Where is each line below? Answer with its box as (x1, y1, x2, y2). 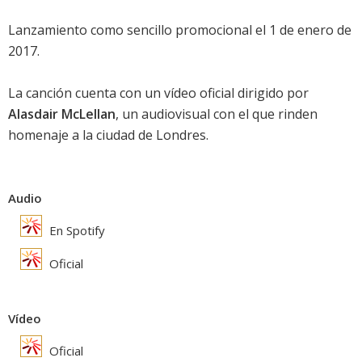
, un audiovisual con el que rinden (116, 105, 318, 124)
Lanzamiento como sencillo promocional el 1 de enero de (8, 21, 351, 40)
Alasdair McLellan (8, 105, 116, 124)
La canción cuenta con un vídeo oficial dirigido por (8, 84, 309, 103)
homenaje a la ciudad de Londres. (8, 126, 208, 145)
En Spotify (46, 222, 105, 239)
